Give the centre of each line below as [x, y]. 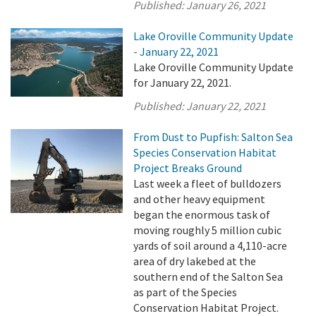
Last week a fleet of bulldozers [208, 183]
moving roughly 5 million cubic [208, 230]
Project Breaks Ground [188, 168]
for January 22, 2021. [183, 83]
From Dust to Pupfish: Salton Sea [213, 137]
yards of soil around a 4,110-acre [211, 245]
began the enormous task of [202, 214]
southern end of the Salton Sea [208, 276]
